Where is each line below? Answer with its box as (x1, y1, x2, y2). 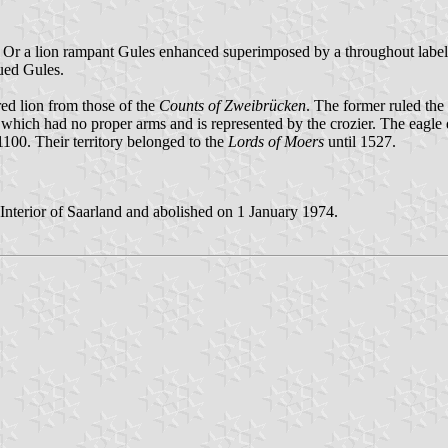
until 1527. (324, 133, 396, 151)
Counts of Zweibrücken (159, 97, 306, 115)
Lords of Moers (228, 133, 324, 151)
